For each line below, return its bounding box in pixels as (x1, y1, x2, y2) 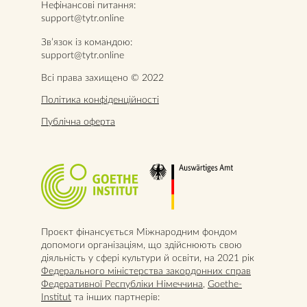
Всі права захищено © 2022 (41, 71, 164, 83)
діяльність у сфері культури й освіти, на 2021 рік (41, 251, 254, 263)
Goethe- (208, 277, 242, 289)
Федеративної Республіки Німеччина (41, 277, 203, 289)
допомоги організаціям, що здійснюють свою (41, 238, 242, 250)
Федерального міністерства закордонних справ (41, 264, 251, 276)
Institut (41, 290, 71, 302)
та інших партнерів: (71, 290, 160, 302)
